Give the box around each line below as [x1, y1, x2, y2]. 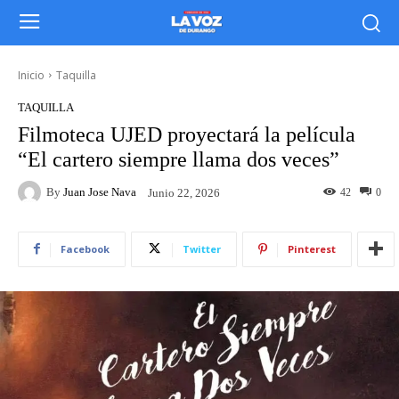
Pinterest [288, 241, 336, 256]
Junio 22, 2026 [148, 185, 220, 199]
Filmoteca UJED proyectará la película [18, 122, 355, 146]
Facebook [61, 241, 110, 256]
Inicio [18, 67, 45, 83]
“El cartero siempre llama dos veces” [18, 147, 339, 171]
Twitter [183, 241, 221, 256]
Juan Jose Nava [63, 185, 136, 199]
